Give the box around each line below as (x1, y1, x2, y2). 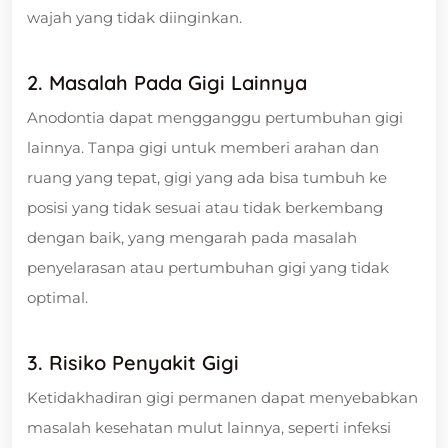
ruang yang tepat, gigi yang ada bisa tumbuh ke (27, 167, 387, 187)
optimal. (27, 287, 88, 307)
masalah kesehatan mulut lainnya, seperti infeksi (27, 417, 391, 437)
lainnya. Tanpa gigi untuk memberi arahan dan (27, 137, 379, 157)
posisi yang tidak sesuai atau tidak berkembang (27, 197, 383, 217)
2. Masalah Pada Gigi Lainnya (27, 69, 307, 95)
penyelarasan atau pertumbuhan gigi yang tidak (27, 257, 389, 277)
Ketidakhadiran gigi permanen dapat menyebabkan (27, 387, 418, 407)
